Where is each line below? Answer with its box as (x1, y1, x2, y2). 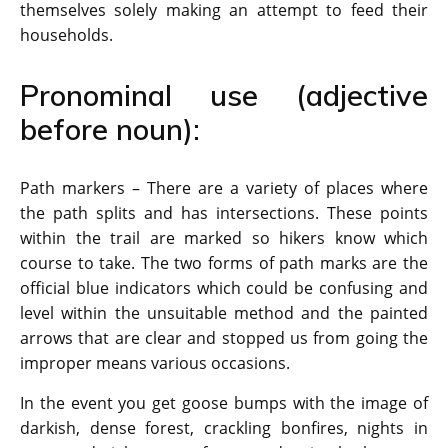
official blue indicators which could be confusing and (20, 277, 428, 300)
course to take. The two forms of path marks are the (20, 252, 428, 275)
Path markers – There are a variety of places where (20, 177, 428, 200)
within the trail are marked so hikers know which (20, 227, 428, 250)
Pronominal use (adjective (20, 77, 428, 114)
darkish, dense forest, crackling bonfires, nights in (20, 417, 428, 440)
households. (20, 24, 113, 47)
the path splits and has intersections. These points (20, 202, 428, 225)
